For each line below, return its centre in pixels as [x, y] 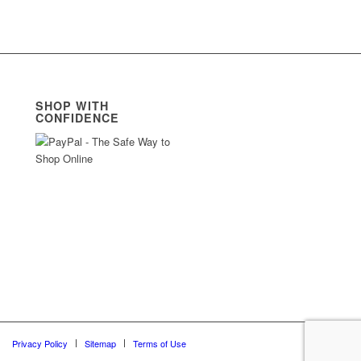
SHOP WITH [73, 105]
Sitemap [100, 343]
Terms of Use [160, 343]
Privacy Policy [40, 343]
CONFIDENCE [78, 117]
